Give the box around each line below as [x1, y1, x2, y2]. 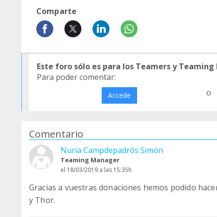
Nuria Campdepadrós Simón [61, 145, 163, 155]
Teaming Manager [61, 155, 120, 164]
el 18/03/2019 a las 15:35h [61, 166, 132, 174]
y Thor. [29, 195, 56, 205]
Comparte [36, 6, 77, 16]
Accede [108, 91, 131, 100]
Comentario [29, 127, 83, 140]
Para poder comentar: [37, 72, 116, 82]
